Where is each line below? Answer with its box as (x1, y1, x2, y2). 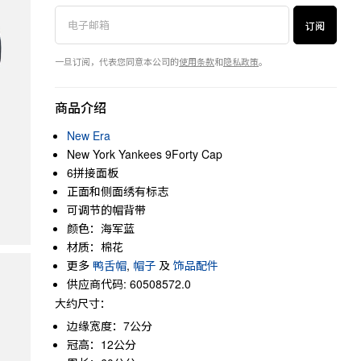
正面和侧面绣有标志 (67, 183, 168, 199)
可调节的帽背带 (67, 201, 146, 218)
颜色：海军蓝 (67, 220, 135, 236)
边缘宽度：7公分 (67, 317, 152, 334)
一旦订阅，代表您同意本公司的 (55, 55, 179, 68)
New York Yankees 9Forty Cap (67, 146, 222, 162)
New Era (67, 127, 110, 143)
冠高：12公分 (67, 336, 136, 352)
